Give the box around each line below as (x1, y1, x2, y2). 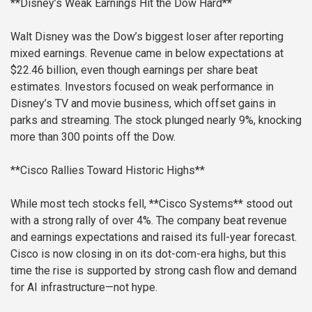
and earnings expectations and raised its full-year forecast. (10, 230, 297, 244)
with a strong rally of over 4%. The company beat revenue (10, 213, 287, 227)
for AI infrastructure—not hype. (10, 280, 157, 294)
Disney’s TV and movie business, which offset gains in (10, 96, 276, 110)
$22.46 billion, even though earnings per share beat (10, 63, 258, 77)
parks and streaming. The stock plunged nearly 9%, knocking (10, 113, 302, 127)
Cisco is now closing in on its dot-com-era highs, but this (10, 247, 286, 260)
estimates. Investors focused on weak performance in (10, 79, 274, 93)
